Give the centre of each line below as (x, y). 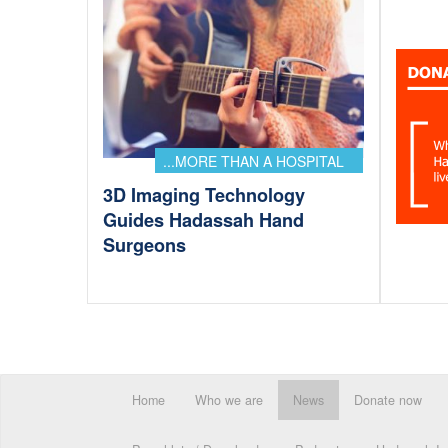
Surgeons (144, 245)
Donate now (388, 400)
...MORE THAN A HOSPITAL (253, 160)
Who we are (229, 400)
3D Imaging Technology (204, 195)
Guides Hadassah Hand (203, 220)
